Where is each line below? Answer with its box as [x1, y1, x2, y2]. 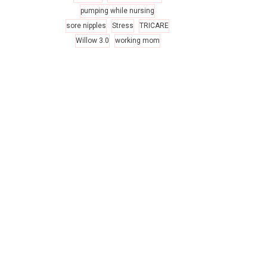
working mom [114, 36, 160, 45]
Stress [112, 21, 133, 30]
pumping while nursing [80, 7, 154, 15]
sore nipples [66, 21, 106, 30]
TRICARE [139, 21, 169, 30]
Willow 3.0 [75, 36, 109, 45]
